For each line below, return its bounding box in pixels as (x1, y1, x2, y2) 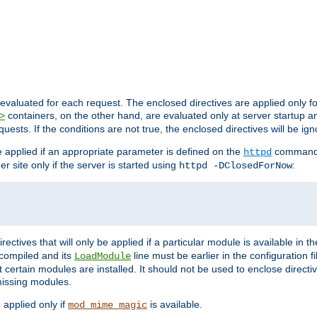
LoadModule (74, 250, 131, 262)
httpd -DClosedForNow (179, 159, 292, 171)
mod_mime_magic (68, 299, 147, 311)
